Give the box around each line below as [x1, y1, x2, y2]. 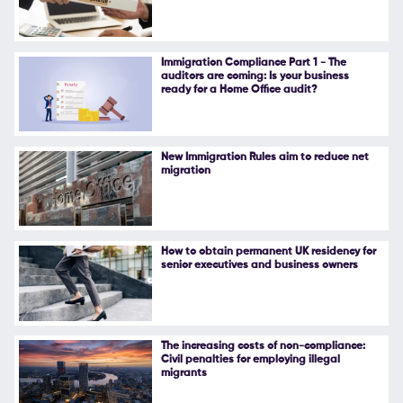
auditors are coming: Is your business [160, 70, 349, 82]
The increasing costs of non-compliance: [160, 341, 365, 353]
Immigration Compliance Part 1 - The [160, 57, 346, 68]
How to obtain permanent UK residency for [160, 246, 376, 258]
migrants [160, 368, 207, 380]
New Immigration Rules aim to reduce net [160, 152, 369, 164]
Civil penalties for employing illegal [160, 354, 340, 366]
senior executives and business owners [160, 260, 358, 272]
